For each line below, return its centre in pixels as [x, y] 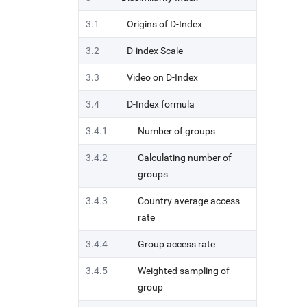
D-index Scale [155, 51]
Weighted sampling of [184, 271]
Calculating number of [185, 158]
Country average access [189, 201]
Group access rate [176, 244]
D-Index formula [161, 104]
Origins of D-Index [164, 24]
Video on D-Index [162, 77]
